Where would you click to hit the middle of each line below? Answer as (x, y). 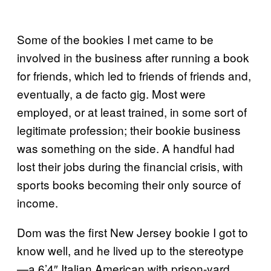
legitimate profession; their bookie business (129, 130)
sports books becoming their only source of (129, 184)
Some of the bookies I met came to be (115, 39)
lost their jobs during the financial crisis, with (130, 166)
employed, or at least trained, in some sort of (132, 112)
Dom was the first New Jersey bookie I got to (132, 232)
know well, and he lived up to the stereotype (130, 250)
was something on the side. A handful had (126, 148)
